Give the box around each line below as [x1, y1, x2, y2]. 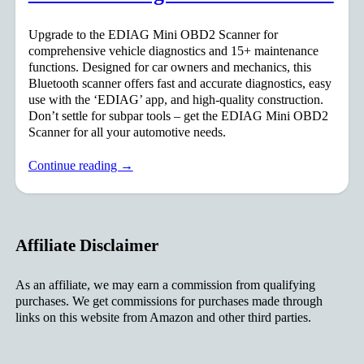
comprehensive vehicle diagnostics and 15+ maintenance [28, 42, 318, 58]
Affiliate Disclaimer [15, 236, 158, 255]
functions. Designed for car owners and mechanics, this [28, 58, 311, 75]
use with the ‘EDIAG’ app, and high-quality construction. [28, 91, 323, 107]
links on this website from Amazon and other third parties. [15, 310, 311, 326]
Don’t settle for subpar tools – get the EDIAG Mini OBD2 [28, 107, 328, 123]
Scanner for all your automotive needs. [28, 123, 226, 140]
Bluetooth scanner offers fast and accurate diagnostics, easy [28, 75, 331, 91]
